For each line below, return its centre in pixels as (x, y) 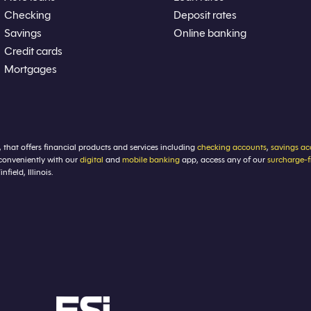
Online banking (210, 33)
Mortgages (31, 69)
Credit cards (34, 51)
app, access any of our (224, 160)
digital (92, 160)
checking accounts (232, 147)
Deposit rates (205, 15)
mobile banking (151, 160)
